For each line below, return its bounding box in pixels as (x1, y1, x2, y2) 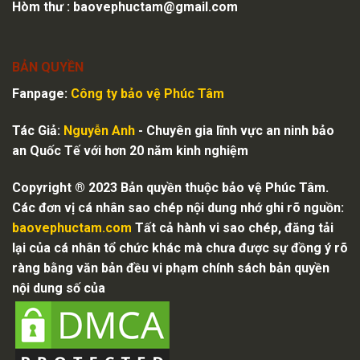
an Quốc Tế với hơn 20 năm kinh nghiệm (12, 143, 248, 159)
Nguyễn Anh (63, 123, 135, 139)
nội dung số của (12, 280, 105, 297)
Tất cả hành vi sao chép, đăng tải (135, 220, 333, 236)
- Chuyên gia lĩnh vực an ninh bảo (135, 123, 334, 139)
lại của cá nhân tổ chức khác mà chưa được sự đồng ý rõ (12, 240, 348, 256)
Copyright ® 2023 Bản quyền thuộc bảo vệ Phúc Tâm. (12, 180, 329, 196)
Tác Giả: (12, 123, 63, 139)
